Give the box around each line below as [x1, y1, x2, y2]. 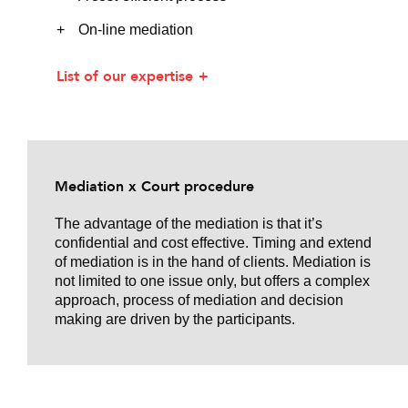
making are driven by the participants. [55, 311, 295, 327]
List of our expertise [56, 64, 194, 87]
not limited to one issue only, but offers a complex [55, 272, 370, 289]
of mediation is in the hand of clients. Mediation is [55, 253, 371, 270]
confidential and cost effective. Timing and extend [55, 234, 372, 250]
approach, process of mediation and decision [55, 291, 343, 308]
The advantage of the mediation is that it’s [55, 215, 322, 231]
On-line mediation [78, 21, 194, 37]
